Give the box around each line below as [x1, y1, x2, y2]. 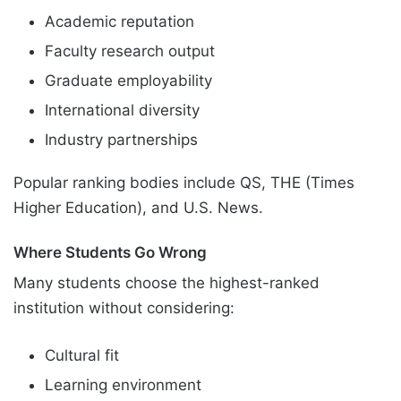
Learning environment [45, 376, 201, 395]
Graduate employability [45, 71, 212, 90]
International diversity [45, 100, 200, 119]
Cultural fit [45, 346, 119, 365]
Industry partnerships [45, 130, 198, 149]
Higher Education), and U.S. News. [13, 198, 263, 217]
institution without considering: [13, 299, 235, 318]
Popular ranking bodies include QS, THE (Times [13, 173, 354, 192]
